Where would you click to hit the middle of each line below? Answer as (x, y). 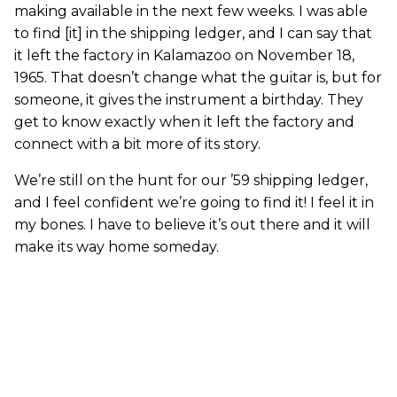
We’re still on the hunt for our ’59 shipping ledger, (191, 181)
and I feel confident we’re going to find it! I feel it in (194, 203)
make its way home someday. (117, 247)
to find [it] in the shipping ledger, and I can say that (193, 34)
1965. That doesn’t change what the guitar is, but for (198, 78)
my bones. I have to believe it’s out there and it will (192, 225)
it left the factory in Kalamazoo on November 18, (184, 56)
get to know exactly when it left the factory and (184, 122)
